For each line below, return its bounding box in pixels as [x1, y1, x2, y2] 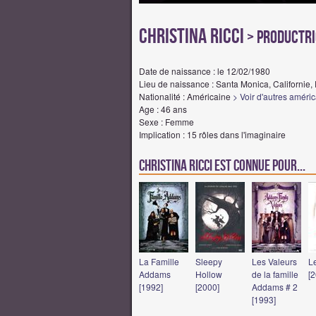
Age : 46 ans [139, 103, 187, 115]
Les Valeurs [252, 255, 297, 267]
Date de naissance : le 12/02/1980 [139, 65, 270, 77]
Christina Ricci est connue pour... [139, 157, 305, 175]
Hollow [195, 268, 222, 280]
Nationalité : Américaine [139, 90, 233, 102]
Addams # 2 [252, 281, 298, 293]
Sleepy [195, 255, 222, 267]
